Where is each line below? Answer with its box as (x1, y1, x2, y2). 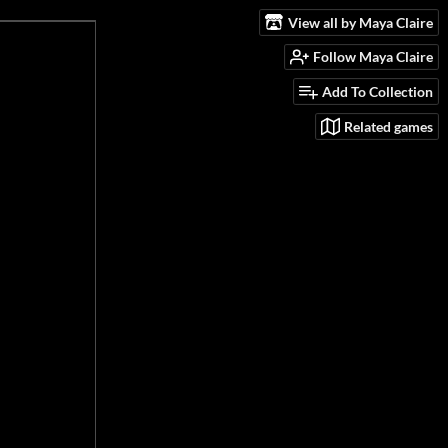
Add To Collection (322, 83, 433, 101)
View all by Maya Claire (288, 13, 433, 31)
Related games (344, 117, 433, 135)
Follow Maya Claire (313, 48, 433, 66)
